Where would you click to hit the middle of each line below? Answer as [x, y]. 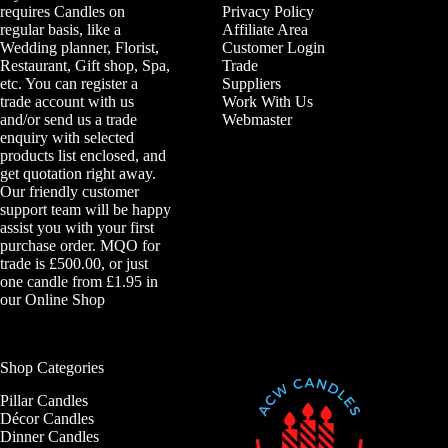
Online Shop [65, 299]
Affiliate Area [265, 29]
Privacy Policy [268, 11]
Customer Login [274, 47]
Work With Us [268, 101]
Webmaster [257, 119]
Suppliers [252, 83]
